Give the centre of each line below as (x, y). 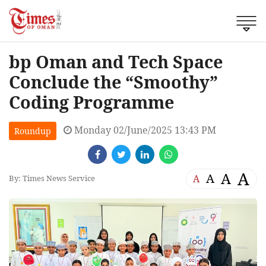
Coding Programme (91, 102)
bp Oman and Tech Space (116, 61)
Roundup (33, 131)
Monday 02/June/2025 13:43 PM (144, 130)
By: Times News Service (52, 178)
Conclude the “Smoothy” (113, 81)
